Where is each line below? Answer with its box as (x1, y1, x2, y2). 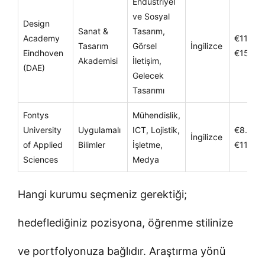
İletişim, (132, 55, 161, 66)
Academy (23, 33, 60, 43)
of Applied (23, 139, 63, 150)
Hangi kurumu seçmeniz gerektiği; (18, 188, 187, 201)
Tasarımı (132, 85, 164, 95)
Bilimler (78, 139, 105, 150)
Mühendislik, (132, 109, 180, 120)
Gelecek (132, 70, 164, 80)
